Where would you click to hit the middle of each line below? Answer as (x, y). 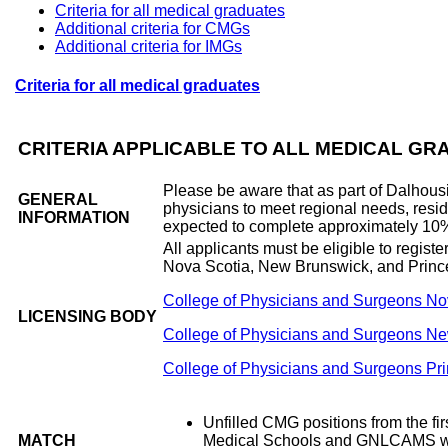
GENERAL (58, 200)
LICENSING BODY (87, 317)
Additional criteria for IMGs (148, 46)
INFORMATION (74, 218)
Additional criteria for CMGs (152, 28)
